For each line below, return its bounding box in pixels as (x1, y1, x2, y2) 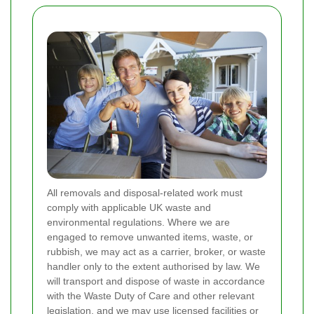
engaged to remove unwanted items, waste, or (47, 231, 253, 243)
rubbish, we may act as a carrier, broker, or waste (47, 245, 266, 257)
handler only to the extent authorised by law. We (47, 260, 260, 272)
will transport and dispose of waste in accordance (47, 275, 265, 287)
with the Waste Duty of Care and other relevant (47, 289, 254, 301)
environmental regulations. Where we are (47, 216, 230, 228)
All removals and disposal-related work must (47, 186, 243, 198)
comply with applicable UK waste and (47, 201, 211, 213)
